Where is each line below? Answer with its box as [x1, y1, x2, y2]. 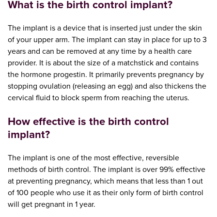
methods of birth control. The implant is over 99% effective [7, 165, 205, 175]
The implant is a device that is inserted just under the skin [7, 23, 202, 33]
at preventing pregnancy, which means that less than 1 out [7, 176, 203, 186]
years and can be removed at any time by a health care [7, 46, 192, 57]
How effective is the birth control [7, 115, 169, 128]
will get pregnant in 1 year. [7, 200, 95, 210]
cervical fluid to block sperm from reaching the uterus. [7, 93, 189, 103]
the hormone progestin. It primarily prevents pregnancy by [7, 70, 204, 80]
